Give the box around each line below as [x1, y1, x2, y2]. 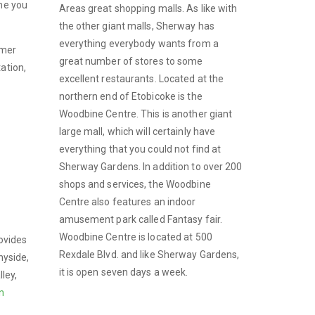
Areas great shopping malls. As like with [58, 2, 238, 14]
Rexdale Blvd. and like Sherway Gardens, [58, 248, 240, 260]
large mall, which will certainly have [58, 125, 216, 137]
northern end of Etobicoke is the [58, 90, 202, 102]
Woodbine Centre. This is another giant [58, 108, 233, 120]
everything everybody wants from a [58, 37, 219, 49]
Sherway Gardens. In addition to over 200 [58, 160, 243, 172]
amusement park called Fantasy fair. [58, 213, 223, 225]
